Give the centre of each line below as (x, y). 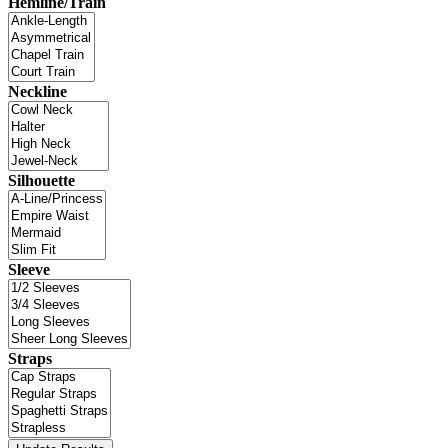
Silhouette (41, 180)
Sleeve (29, 269)
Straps (30, 358)
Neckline (37, 91)
